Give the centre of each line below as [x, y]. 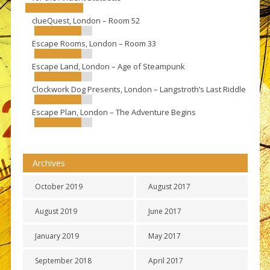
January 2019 [57, 236]
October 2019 [58, 187]
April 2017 [166, 261]
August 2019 [56, 212]
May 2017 [165, 236]
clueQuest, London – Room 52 [86, 21]
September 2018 [63, 261]
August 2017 [170, 187]
